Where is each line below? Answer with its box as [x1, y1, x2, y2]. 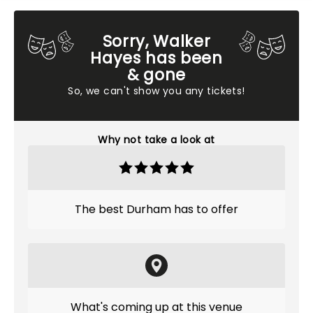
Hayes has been [90, 47, 223, 69]
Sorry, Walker [102, 30, 211, 52]
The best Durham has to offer [75, 201, 238, 217]
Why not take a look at [98, 133, 215, 147]
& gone [126, 64, 187, 86]
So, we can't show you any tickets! [68, 84, 245, 98]
